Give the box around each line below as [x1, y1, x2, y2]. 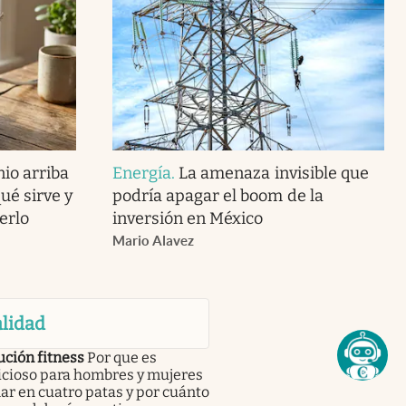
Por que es [86, 348, 157, 366]
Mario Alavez [111, 232, 194, 248]
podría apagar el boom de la [111, 185, 324, 206]
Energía [111, 162, 172, 183]
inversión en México [111, 208, 264, 228]
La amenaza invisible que [179, 162, 369, 183]
